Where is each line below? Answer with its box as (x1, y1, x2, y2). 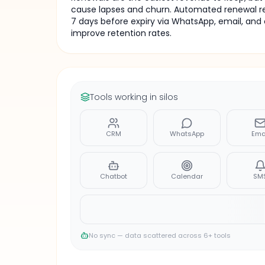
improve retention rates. (71, 27, 172, 39)
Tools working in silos (90, 91, 178, 103)
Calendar (171, 172, 203, 181)
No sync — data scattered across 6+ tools (89, 231, 231, 240)
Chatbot (100, 172, 127, 181)
